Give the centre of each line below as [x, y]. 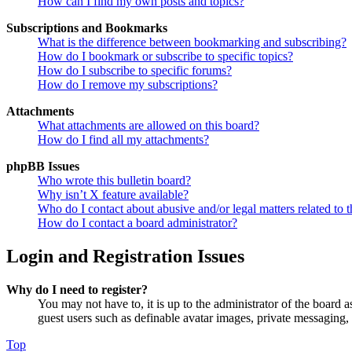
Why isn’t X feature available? [113, 195]
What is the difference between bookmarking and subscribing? [192, 42]
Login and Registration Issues [125, 257]
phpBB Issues [43, 167]
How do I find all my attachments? [123, 140]
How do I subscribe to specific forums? [135, 71]
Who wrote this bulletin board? [114, 181]
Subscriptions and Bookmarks [87, 28]
